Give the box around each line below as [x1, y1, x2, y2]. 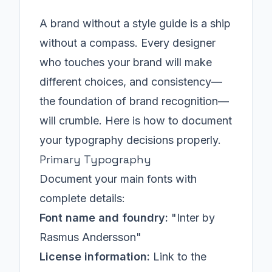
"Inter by [168, 211, 215, 224]
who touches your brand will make [39, 56, 212, 69]
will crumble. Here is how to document [39, 114, 232, 127]
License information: [39, 250, 150, 263]
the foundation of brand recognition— [39, 95, 229, 107]
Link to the [150, 250, 206, 263]
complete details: [39, 192, 125, 205]
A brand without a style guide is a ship [39, 17, 231, 30]
